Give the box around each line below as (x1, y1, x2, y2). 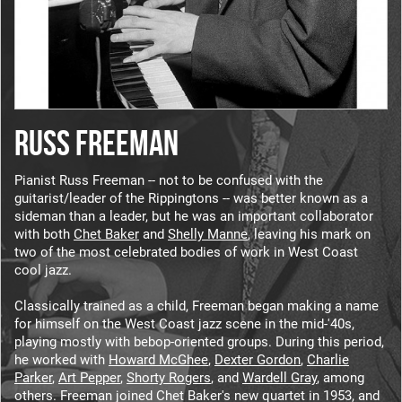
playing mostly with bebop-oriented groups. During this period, (14, 334, 384, 350)
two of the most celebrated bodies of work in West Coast (14, 244, 358, 260)
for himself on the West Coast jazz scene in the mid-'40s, (14, 316, 354, 332)
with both (14, 226, 74, 242)
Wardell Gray (242, 370, 317, 386)
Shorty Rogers (127, 370, 211, 386)
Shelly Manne (168, 226, 248, 242)
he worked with (14, 352, 109, 368)
